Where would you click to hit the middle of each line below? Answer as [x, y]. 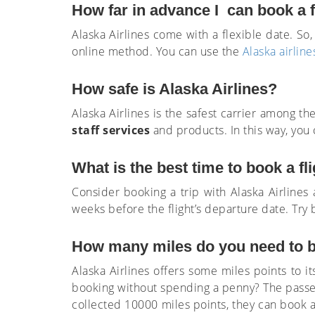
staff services [111, 130]
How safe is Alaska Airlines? [174, 89]
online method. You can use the [157, 51]
